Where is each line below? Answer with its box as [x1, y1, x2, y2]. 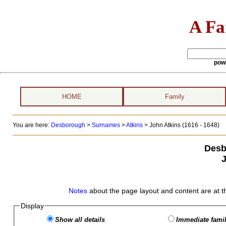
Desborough [50, 122, 85, 129]
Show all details [54, 216, 105, 223]
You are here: [12, 122, 51, 129]
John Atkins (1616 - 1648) [149, 122, 219, 129]
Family [164, 93, 185, 100]
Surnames [91, 122, 120, 129]
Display [20, 202, 44, 210]
